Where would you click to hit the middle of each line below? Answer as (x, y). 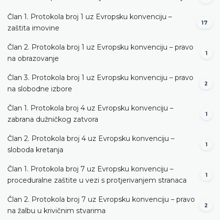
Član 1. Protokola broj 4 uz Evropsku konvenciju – (90, 108)
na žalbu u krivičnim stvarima (56, 210)
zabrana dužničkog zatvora (53, 119)
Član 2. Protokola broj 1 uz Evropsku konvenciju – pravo (100, 47)
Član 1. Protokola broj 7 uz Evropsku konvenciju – (90, 169)
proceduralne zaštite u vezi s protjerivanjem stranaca (97, 180)
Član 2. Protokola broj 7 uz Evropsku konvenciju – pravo (101, 199)
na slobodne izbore (40, 89)
